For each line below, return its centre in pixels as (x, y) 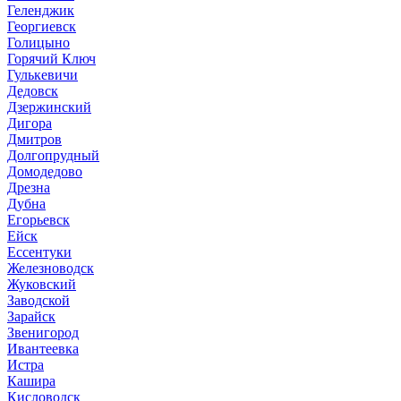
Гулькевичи (43, 74)
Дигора (30, 123)
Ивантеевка (43, 348)
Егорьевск (38, 219)
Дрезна (29, 187)
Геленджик (41, 10)
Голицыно (38, 42)
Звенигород (43, 332)
